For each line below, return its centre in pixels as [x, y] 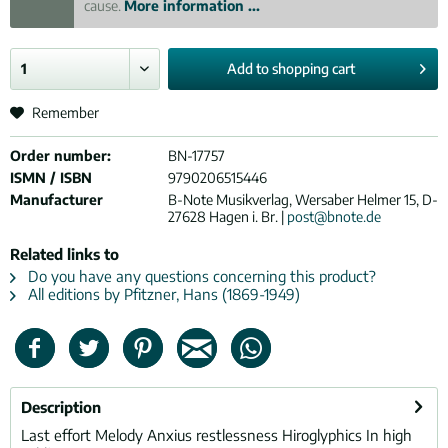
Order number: [60, 155]
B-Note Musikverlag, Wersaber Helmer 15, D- [302, 199]
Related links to [64, 254]
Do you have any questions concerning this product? [200, 276]
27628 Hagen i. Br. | [227, 216]
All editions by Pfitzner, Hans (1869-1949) [162, 294]
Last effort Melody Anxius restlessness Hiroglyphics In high [216, 435]
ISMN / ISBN [51, 177]
